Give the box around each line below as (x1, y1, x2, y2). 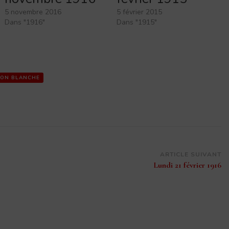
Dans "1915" (116, 17, 157, 28)
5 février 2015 (116, 7, 162, 17)
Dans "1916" (5, 17, 45, 28)
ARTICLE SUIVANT (159, 150, 221, 159)
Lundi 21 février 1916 (153, 160, 221, 171)
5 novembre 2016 (5, 7, 62, 17)
